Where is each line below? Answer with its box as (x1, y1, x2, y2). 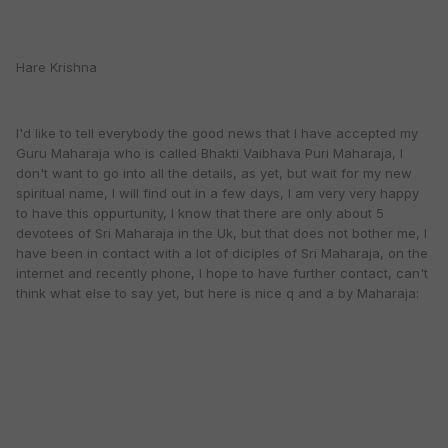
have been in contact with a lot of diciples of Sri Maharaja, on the (16, 245, 428, 262)
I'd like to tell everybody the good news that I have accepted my (16, 125, 418, 142)
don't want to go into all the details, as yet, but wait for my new (16, 165, 412, 182)
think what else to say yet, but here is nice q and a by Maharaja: (16, 285, 419, 302)
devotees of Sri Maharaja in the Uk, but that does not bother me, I (16, 225, 427, 242)
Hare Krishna (16, 59, 97, 76)
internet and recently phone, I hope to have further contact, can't (16, 265, 428, 282)
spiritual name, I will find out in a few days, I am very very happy (16, 185, 419, 202)
